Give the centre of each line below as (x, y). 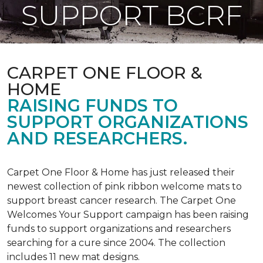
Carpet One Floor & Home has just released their (121, 172)
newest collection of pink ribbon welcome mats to (124, 186)
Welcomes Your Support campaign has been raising (128, 215)
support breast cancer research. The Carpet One (122, 200)
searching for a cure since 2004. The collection (116, 243)
